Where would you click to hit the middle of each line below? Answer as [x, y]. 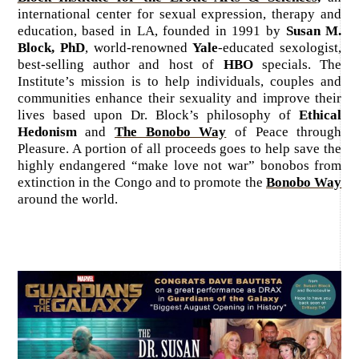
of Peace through [284, 132]
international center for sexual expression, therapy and [179, 14]
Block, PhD [51, 48]
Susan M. [314, 31]
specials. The [297, 65]
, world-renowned [139, 48]
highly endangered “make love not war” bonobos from [179, 166]
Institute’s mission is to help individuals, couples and [179, 82]
